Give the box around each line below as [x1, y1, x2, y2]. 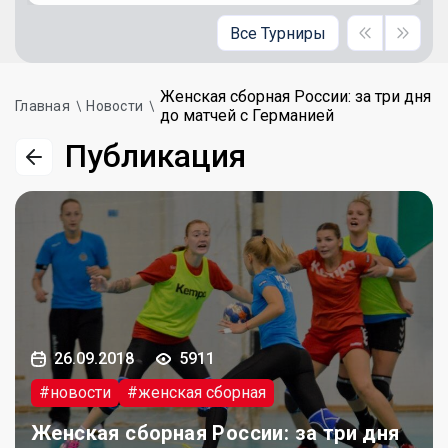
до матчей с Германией [159, 106, 334, 125]
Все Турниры [230, 23, 326, 43]
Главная [15, 97, 70, 114]
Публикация [65, 137, 246, 175]
